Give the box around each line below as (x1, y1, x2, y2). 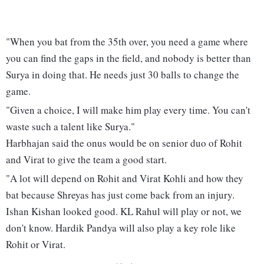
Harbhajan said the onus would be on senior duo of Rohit (6, 136, 242, 150)
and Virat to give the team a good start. (6, 153, 167, 167)
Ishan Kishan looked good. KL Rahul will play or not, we (6, 204, 242, 219)
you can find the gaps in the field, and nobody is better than (6, 51, 251, 65)
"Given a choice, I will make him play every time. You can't (6, 103, 250, 117)
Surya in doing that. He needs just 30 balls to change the (6, 68, 239, 82)
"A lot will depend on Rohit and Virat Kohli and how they (6, 171, 243, 186)
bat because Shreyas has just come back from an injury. (6, 188, 235, 202)
